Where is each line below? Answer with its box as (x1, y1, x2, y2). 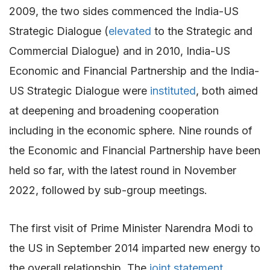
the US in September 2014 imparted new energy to (9, 241, 260, 254)
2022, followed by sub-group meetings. (9, 183, 207, 196)
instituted (150, 84, 196, 97)
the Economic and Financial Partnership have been (9, 143, 260, 157)
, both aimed (196, 84, 258, 97)
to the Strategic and (151, 24, 253, 37)
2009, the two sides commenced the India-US (9, 4, 239, 17)
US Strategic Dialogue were (9, 84, 150, 97)
